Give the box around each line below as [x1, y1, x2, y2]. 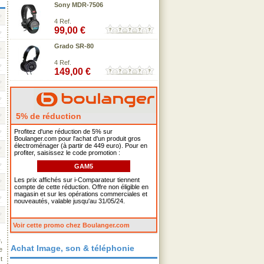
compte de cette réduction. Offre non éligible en [14, 183, 148, 190]
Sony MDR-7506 [54, 1, 103, 8]
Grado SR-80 [54, 42, 94, 49]
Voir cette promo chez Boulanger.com [13, 222, 130, 229]
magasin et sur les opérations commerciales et [14, 190, 147, 197]
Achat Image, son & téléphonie [11, 243, 134, 253]
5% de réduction [14, 111, 81, 121]
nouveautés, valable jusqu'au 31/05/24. [14, 197, 125, 204]
